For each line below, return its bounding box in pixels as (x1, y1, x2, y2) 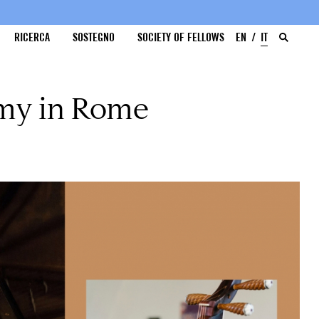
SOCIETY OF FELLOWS (137, 31, 225, 44)
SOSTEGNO (73, 31, 115, 44)
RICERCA (14, 31, 51, 44)
